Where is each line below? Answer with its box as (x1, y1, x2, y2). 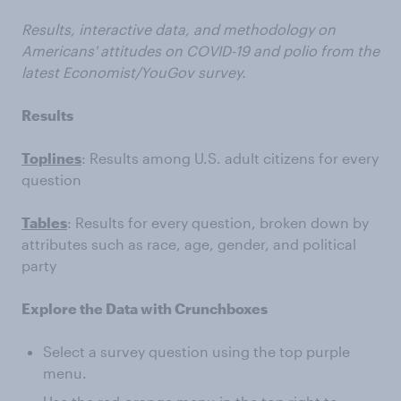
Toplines (21, 149, 81, 166)
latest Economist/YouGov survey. (21, 63, 246, 81)
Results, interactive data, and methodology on (21, 20, 336, 38)
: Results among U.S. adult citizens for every (81, 149, 379, 166)
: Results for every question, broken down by (67, 213, 369, 231)
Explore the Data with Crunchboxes (21, 299, 268, 317)
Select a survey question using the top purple (43, 342, 350, 360)
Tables (21, 213, 67, 231)
